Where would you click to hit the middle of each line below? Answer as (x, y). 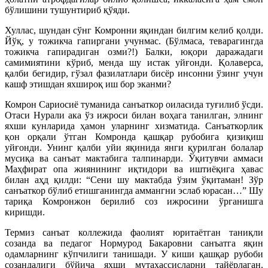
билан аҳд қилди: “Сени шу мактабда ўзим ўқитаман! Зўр (134, 180)
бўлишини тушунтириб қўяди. (67, 10)
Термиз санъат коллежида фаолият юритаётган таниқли (134, 232)
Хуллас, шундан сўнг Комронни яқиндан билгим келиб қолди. (134, 30)
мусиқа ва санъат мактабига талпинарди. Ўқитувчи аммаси (134, 158)
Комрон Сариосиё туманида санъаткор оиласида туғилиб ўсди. (134, 104)
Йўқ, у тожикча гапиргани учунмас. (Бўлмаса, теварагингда (134, 41)
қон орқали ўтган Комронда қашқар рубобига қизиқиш (134, 137)
